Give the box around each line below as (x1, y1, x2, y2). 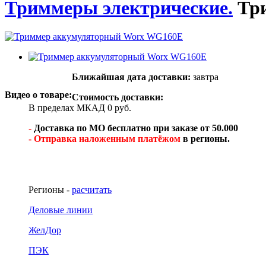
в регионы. (180, 134, 230, 144)
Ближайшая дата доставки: (72, 72, 191, 83)
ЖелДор (28, 225, 61, 236)
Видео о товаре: (5, 90, 72, 100)
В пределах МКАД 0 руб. (28, 103, 131, 113)
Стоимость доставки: (72, 92, 166, 103)
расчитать (72, 185, 112, 195)
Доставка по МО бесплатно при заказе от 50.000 (34, 123, 238, 134)
